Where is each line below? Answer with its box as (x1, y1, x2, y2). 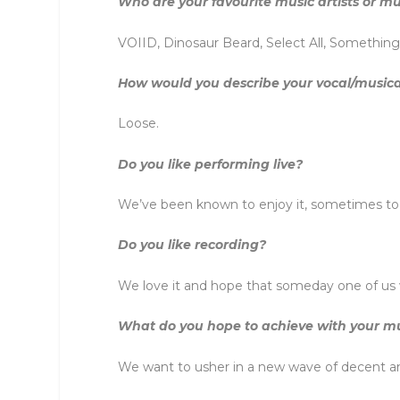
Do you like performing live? (118, 155, 303, 172)
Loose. (118, 115, 159, 132)
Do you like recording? (118, 237, 266, 254)
